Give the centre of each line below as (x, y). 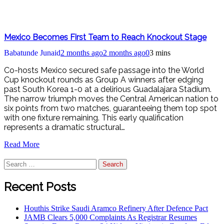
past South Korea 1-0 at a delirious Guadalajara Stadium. (108, 89)
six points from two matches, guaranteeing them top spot (110, 108)
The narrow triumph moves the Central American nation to (111, 99)
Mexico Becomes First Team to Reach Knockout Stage (105, 37)
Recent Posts (40, 186)
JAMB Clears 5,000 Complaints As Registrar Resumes (110, 217)
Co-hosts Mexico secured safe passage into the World (104, 70)
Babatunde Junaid (32, 53)
